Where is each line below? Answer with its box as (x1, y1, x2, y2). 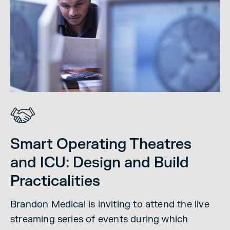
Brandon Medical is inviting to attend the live (10, 199, 209, 211)
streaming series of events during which (10, 214, 188, 226)
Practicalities (10, 171, 100, 190)
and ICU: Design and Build (10, 153, 189, 172)
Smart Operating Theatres (10, 135, 191, 154)
